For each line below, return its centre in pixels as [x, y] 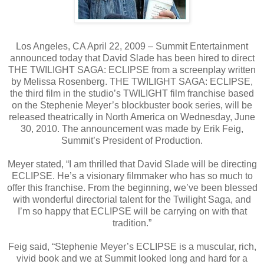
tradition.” [132, 223]
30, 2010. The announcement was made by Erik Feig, [132, 128]
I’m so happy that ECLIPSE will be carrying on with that [132, 211]
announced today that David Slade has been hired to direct [132, 58]
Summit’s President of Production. [132, 140]
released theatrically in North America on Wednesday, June [132, 117]
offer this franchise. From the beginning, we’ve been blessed [132, 187]
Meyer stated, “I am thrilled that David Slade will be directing [132, 164]
